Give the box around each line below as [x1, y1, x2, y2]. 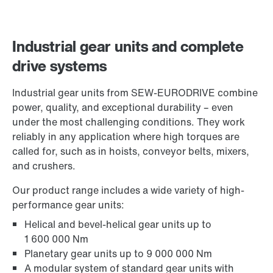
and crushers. [12, 158, 76, 173]
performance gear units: [12, 197, 124, 212]
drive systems [12, 55, 107, 77]
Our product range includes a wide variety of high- [12, 183, 244, 197]
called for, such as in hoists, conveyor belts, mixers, [12, 144, 249, 158]
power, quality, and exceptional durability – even [12, 100, 233, 115]
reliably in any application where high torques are [12, 129, 239, 144]
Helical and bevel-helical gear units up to [24, 217, 211, 232]
